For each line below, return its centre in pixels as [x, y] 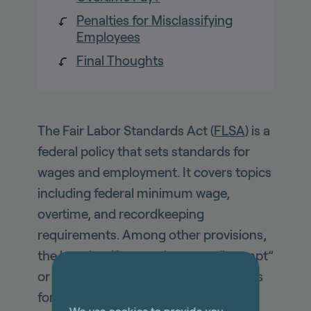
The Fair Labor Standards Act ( [125, 131]
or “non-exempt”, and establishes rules [150, 276]
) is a [257, 131]
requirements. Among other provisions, [152, 235]
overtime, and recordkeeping [120, 214]
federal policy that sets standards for [143, 151]
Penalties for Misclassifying [154, 20]
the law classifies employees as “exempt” [155, 255]
